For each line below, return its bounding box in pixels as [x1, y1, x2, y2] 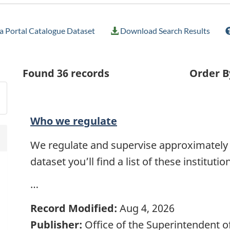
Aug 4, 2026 [117, 201, 175, 215]
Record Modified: [30, 201, 117, 215]
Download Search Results [119, 26, 210, 36]
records [68, 66, 109, 81]
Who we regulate [30, 114, 117, 128]
